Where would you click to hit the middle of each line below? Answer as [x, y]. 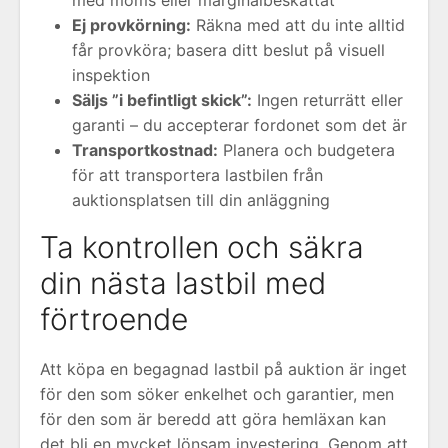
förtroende [114, 319]
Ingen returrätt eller [327, 100]
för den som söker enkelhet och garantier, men [217, 394]
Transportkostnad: [145, 150]
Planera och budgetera [306, 150]
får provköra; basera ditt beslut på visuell [228, 50]
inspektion [111, 75]
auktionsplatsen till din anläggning [201, 200]
